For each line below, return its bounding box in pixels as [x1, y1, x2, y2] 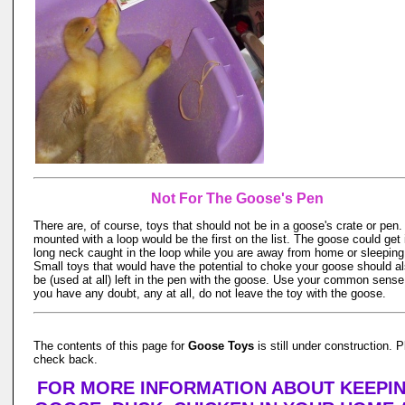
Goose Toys [188, 339, 254, 353]
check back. [33, 353, 98, 366]
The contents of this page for [33, 339, 188, 353]
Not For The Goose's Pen [150, 191, 324, 206]
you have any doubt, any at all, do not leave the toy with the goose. [33, 287, 386, 300]
